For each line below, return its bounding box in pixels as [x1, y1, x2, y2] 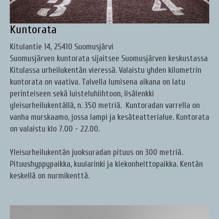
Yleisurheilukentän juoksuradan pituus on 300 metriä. [10, 148, 183, 157]
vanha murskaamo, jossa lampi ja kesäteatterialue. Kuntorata [10, 112, 209, 122]
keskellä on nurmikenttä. [10, 171, 89, 181]
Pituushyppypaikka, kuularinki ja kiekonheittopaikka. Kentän [10, 159, 203, 169]
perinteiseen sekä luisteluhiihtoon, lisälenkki [10, 89, 154, 99]
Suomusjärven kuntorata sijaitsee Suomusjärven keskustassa [10, 54, 208, 64]
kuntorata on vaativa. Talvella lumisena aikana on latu [10, 77, 185, 87]
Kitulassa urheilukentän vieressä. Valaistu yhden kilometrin [10, 66, 201, 75]
